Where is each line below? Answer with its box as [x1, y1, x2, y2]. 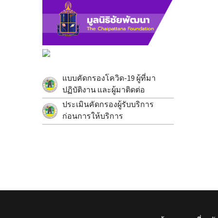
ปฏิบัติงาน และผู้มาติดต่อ [62, 85, 145, 95]
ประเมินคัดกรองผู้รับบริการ [62, 99, 154, 109]
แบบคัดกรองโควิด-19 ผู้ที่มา [62, 73, 156, 83]
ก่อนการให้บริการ [62, 111, 123, 121]
